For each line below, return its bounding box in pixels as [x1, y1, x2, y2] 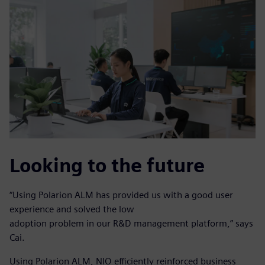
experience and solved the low [9, 203, 134, 215]
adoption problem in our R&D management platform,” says [9, 218, 253, 230]
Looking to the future [9, 154, 205, 177]
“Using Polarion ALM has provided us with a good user [9, 189, 233, 201]
